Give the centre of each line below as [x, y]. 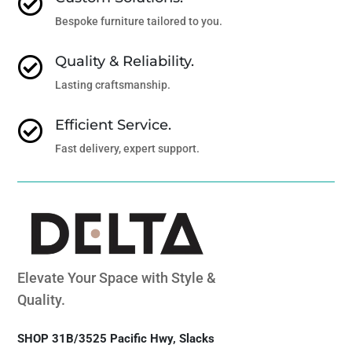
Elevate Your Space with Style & [117, 277]
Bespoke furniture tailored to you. [138, 21]
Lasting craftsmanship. [112, 84]
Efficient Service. [113, 125]
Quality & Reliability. [124, 61]
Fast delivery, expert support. [127, 148]
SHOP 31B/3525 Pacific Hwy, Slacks [116, 338]
